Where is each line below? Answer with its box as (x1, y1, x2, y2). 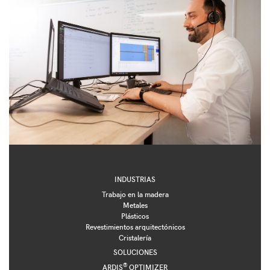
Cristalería (119, 232, 151, 242)
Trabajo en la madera (101, 189, 169, 199)
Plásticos (121, 210, 149, 221)
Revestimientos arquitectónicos (85, 221, 185, 231)
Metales (122, 199, 148, 210)
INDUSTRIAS (115, 174, 155, 184)
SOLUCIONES (113, 246, 157, 257)
